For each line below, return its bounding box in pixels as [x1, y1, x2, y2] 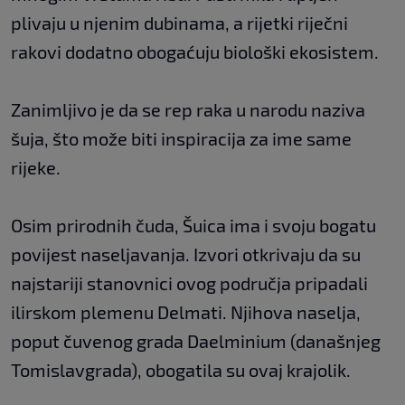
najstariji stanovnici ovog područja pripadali [11, 272, 368, 295]
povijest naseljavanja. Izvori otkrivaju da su [11, 243, 361, 266]
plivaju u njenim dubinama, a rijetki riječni [11, 12, 348, 34]
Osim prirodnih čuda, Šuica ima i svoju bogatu [11, 214, 376, 237]
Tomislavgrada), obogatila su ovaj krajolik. [11, 359, 351, 381]
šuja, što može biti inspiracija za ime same [11, 127, 352, 150]
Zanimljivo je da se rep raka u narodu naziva [11, 99, 365, 121]
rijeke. [11, 156, 61, 179]
